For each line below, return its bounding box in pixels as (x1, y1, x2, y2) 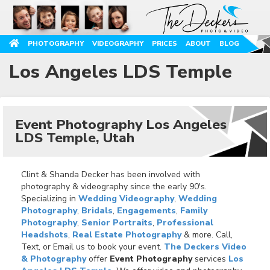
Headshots (21, 228, 68, 240)
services (192, 253, 228, 265)
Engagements (117, 204, 176, 216)
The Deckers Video (164, 240, 246, 253)
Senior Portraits (81, 216, 152, 228)
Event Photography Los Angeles (15, 115, 227, 134)
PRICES (152, 39, 177, 48)
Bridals (81, 204, 113, 216)
